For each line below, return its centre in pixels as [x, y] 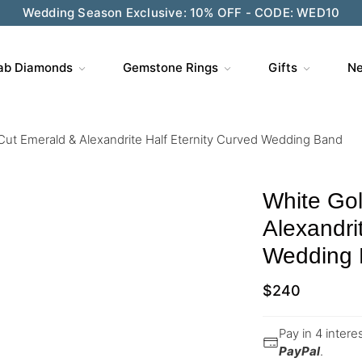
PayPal [299, 351]
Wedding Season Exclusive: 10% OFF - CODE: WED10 [181, 13]
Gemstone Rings [170, 67]
